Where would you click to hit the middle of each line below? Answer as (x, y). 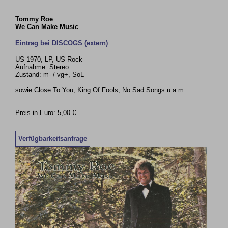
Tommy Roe (34, 19)
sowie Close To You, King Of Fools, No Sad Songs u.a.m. (101, 90)
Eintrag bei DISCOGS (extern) (62, 43)
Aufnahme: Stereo (42, 67)
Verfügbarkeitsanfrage (53, 138)
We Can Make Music (47, 27)
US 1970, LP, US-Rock (49, 59)
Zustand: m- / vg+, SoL (50, 75)
